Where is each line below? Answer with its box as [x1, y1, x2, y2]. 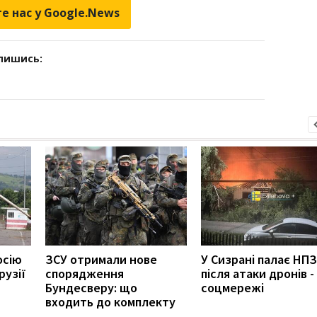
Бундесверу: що [45, 279, 137, 296]
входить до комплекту [45, 293, 175, 310]
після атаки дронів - [201, 265, 314, 282]
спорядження [45, 265, 124, 282]
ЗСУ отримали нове [45, 250, 157, 267]
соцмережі [201, 279, 264, 296]
